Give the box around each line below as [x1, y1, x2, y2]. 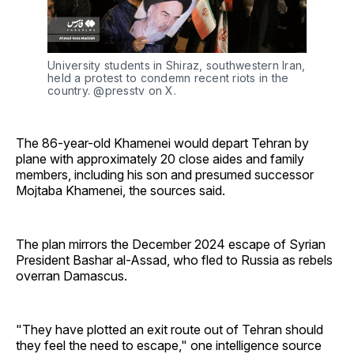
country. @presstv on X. [47, 84, 179, 98]
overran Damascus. [16, 268, 127, 284]
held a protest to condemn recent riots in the [47, 71, 289, 85]
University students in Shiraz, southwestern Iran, [47, 58, 306, 73]
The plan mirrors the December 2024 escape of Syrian [16, 236, 326, 253]
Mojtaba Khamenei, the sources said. [16, 183, 225, 199]
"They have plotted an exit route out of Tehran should [16, 322, 323, 338]
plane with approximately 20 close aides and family [16, 151, 304, 168]
